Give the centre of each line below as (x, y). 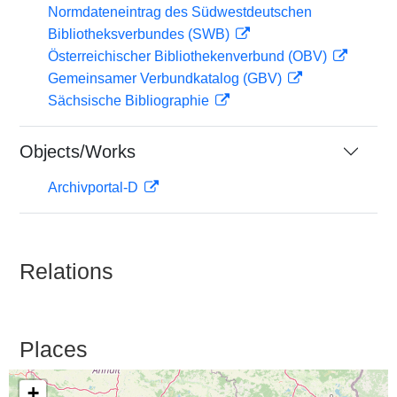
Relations (66, 271)
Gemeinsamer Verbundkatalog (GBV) (167, 78)
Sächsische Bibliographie (130, 101)
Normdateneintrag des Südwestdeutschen (180, 12)
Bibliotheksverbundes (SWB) (140, 34)
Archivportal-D (95, 187)
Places (54, 349)
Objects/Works (78, 152)
